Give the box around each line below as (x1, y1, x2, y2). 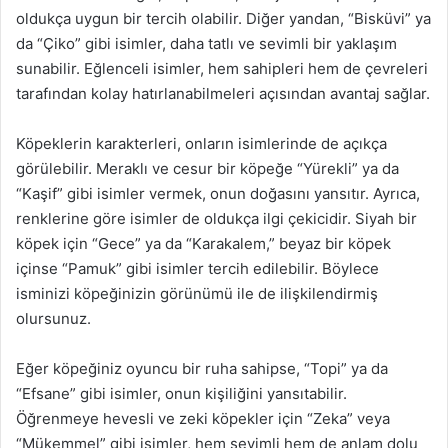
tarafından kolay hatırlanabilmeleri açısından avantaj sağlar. (16, 84, 430, 103)
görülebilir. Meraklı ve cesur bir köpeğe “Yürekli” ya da (16, 159, 399, 178)
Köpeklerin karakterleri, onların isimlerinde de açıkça (16, 134, 387, 153)
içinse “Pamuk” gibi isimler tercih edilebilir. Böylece (16, 259, 379, 278)
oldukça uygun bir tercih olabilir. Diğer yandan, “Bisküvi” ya (16, 9, 431, 28)
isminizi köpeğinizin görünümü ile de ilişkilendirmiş (16, 284, 378, 303)
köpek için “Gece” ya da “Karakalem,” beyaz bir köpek (16, 234, 391, 253)
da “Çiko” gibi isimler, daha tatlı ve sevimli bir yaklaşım (16, 34, 397, 53)
